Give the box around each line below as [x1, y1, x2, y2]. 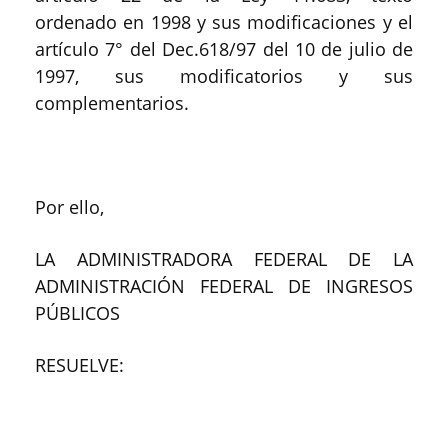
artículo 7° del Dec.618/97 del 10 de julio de [35, 36, 413, 61]
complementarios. [35, 90, 189, 115]
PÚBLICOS [35, 300, 120, 325]
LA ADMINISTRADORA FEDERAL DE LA [35, 246, 413, 271]
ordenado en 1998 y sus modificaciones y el [35, 9, 413, 34]
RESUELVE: [35, 352, 124, 377]
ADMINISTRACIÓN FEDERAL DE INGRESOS [35, 273, 413, 298]
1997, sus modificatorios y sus [35, 63, 413, 88]
